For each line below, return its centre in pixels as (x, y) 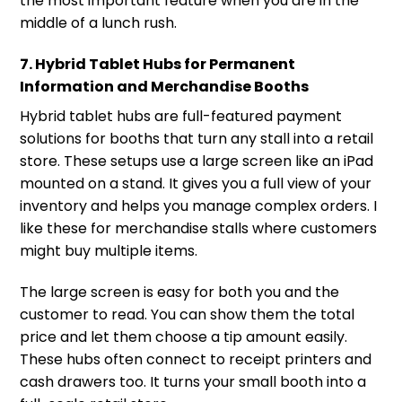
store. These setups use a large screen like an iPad (197, 161)
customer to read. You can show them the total (187, 314)
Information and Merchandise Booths (164, 86)
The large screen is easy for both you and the (179, 292)
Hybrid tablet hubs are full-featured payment (181, 116)
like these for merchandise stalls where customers (198, 228)
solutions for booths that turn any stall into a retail (197, 138)
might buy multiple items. (109, 250)
